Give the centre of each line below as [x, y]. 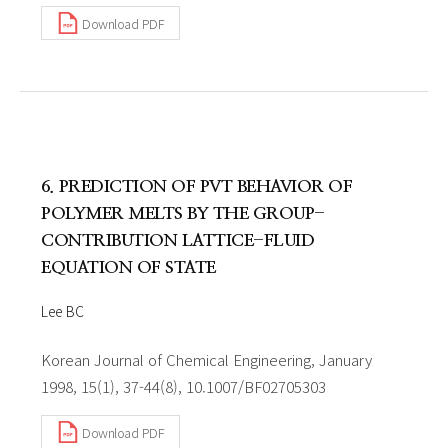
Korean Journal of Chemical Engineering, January [206, 359]
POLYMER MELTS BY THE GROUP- [183, 213]
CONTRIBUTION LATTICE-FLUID [177, 240]
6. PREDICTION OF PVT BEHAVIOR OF [196, 186]
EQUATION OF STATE [128, 267]
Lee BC [62, 311]
